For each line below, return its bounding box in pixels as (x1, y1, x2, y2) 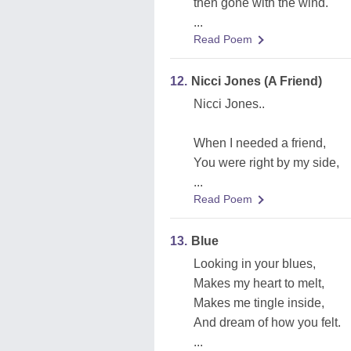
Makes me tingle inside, (194, 296, 324, 309)
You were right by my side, (194, 156, 339, 169)
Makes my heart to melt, (194, 277, 324, 290)
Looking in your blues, (194, 257, 316, 270)
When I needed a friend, (194, 136, 326, 150)
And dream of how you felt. (194, 316, 341, 329)
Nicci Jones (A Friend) (191, 74, 322, 88)
